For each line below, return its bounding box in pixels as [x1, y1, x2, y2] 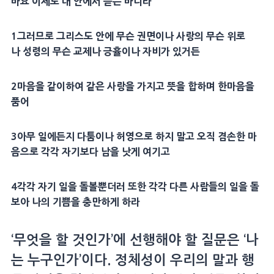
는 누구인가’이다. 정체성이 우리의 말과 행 [10, 253, 254, 267]
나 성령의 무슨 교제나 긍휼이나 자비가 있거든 [10, 46, 200, 57]
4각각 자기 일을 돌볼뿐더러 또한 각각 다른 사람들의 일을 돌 [10, 182, 259, 192]
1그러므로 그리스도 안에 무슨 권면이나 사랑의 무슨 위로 [10, 31, 245, 42]
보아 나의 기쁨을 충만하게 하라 [10, 197, 140, 207]
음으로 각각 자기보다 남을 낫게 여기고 [10, 147, 170, 157]
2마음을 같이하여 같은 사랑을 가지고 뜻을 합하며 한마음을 [10, 81, 254, 92]
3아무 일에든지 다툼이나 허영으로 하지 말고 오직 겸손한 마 [10, 131, 257, 142]
